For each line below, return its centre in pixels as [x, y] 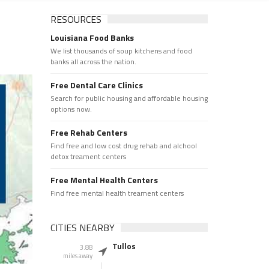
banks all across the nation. [93, 62]
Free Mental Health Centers [104, 180]
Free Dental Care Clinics [96, 85]
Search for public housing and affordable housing [129, 98]
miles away [77, 256]
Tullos [124, 246]
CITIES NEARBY [82, 228]
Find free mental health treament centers [117, 193]
